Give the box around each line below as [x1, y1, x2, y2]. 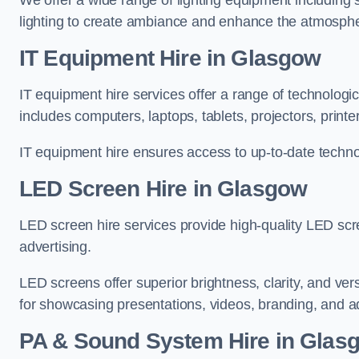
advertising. [19, 239, 91, 255]
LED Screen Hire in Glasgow [19, 176, 308, 201]
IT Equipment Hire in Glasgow [19, 46, 321, 71]
